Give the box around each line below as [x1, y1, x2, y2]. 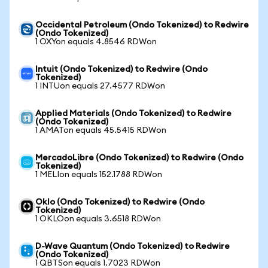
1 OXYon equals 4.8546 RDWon [35, 38, 157, 46]
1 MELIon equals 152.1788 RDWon [35, 170, 162, 179]
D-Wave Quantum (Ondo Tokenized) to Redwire [35, 242, 230, 251]
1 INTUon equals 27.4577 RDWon [35, 82, 165, 90]
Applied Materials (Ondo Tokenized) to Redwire [35, 109, 232, 118]
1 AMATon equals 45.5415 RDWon [35, 126, 166, 135]
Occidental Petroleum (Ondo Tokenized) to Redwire [35, 21, 249, 29]
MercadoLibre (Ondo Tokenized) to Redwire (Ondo [35, 154, 243, 162]
